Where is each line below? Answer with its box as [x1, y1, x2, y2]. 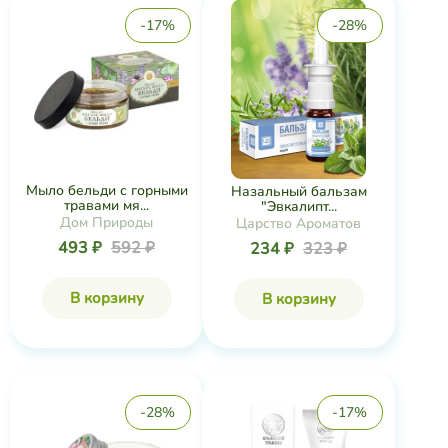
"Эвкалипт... [260, 196, 337, 216]
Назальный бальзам [230, 181, 367, 201]
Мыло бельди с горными [25, 181, 188, 200]
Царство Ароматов [236, 213, 361, 233]
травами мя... [64, 196, 149, 215]
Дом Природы [60, 213, 153, 232]
